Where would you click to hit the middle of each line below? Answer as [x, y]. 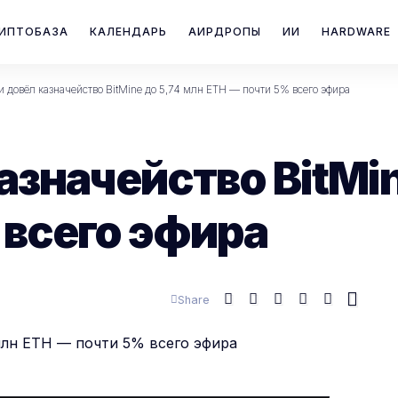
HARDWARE [356, 32]
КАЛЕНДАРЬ [128, 32]
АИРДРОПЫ [225, 32]
